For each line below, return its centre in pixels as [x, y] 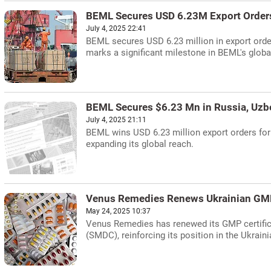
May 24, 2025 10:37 [118, 211]
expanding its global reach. [140, 144]
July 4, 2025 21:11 [116, 120]
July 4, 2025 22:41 [116, 28]
